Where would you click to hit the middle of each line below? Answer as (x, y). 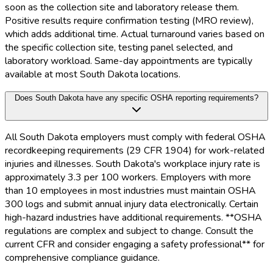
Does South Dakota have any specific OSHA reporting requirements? (136, 98)
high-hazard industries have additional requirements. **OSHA (133, 218)
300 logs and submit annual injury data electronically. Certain (132, 204)
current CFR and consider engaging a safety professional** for (135, 245)
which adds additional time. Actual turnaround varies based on (135, 34)
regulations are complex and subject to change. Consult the (129, 231)
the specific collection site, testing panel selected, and (119, 48)
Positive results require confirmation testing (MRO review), (129, 21)
